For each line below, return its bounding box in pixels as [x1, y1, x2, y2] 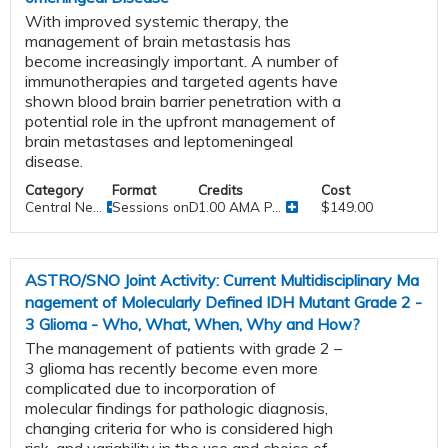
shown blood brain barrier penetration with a [25, 90, 341, 111]
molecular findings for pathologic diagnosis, [25, 397, 328, 418]
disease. [25, 150, 83, 171]
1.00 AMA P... [198, 197, 282, 215]
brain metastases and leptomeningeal [25, 130, 293, 151]
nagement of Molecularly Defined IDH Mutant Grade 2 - [25, 291, 422, 312]
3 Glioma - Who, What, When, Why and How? [25, 313, 360, 334]
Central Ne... [25, 197, 102, 215]
